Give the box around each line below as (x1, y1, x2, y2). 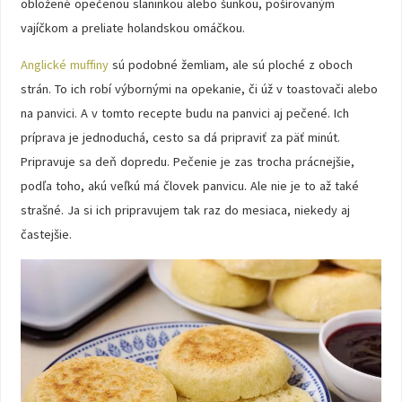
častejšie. (20, 225, 72, 242)
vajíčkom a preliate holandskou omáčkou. (20, 19, 245, 36)
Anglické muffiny (20, 56, 109, 73)
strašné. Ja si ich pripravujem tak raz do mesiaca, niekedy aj (20, 201, 350, 218)
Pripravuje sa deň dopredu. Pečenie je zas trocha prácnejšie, (20, 153, 354, 170)
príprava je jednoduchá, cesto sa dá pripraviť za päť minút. (20, 128, 340, 145)
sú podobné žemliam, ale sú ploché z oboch (108, 56, 353, 73)
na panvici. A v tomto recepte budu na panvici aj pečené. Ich (20, 104, 349, 121)
